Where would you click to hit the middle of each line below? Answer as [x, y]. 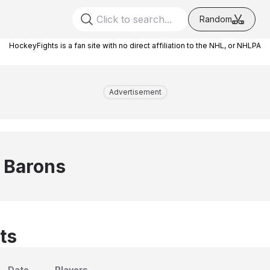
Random [216, 19]
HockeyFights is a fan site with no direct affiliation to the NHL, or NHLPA [135, 46]
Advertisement [135, 92]
